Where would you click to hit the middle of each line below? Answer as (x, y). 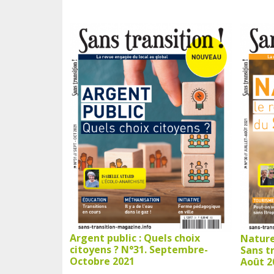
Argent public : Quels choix (135, 238)
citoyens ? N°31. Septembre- (139, 249)
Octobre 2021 (102, 261)
